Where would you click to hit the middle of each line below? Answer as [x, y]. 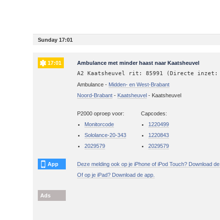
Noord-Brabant [95, 95]
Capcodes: [154, 113]
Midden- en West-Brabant [139, 84]
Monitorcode [99, 124]
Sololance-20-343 [106, 135]
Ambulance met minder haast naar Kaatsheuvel [138, 63]
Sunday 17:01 [55, 40]
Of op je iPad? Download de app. [116, 175]
